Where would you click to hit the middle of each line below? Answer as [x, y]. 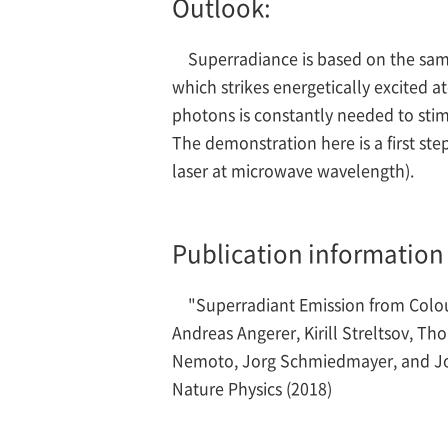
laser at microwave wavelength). [293, 170]
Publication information [308, 252]
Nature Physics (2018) [252, 388]
